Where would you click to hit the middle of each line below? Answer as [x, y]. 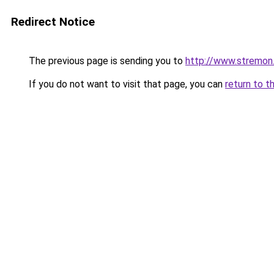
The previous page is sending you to [106, 61]
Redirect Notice [53, 22]
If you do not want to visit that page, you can [126, 84]
